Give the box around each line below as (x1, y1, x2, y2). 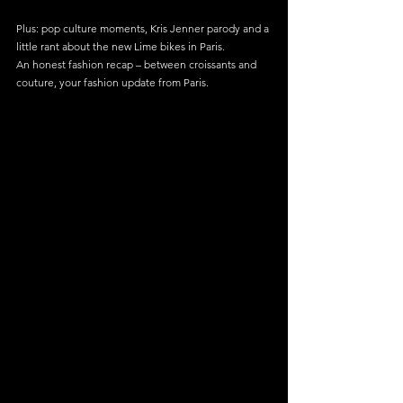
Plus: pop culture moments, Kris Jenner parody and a (16, 22, 272, 35)
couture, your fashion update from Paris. (16, 76, 209, 89)
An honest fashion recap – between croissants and (16, 58, 259, 71)
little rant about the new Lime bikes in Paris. (16, 40, 225, 53)
